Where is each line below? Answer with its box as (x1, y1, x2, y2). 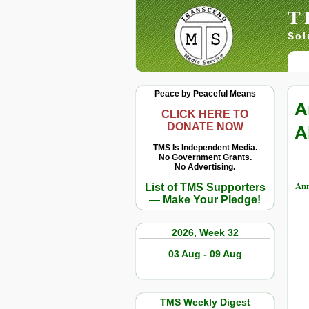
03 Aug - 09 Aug (168, 248, 242, 259)
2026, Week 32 (171, 227, 239, 238)
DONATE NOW (166, 121, 243, 132)
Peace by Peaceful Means (154, 89, 256, 99)
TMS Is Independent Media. (152, 143, 257, 152)
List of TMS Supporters (144, 181, 266, 193)
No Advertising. (175, 162, 235, 172)
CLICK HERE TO (161, 108, 248, 120)
